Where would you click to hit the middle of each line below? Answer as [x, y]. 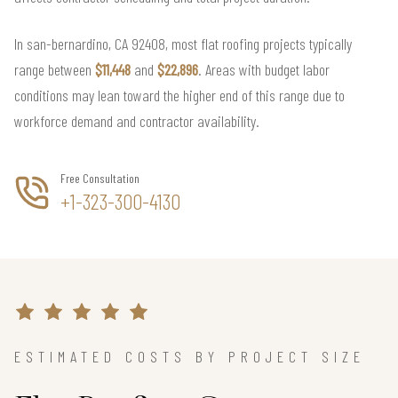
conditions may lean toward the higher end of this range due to [179, 95]
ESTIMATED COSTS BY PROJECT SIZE [190, 356]
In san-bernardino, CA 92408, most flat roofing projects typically [183, 43]
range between [55, 69]
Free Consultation [100, 178]
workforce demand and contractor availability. [137, 120]
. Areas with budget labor [264, 69]
